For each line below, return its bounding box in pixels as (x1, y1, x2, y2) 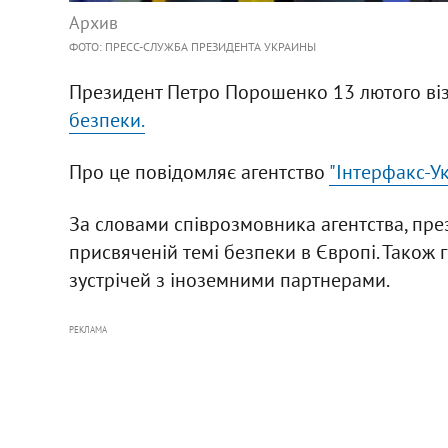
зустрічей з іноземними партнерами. (68, 266, 390, 293)
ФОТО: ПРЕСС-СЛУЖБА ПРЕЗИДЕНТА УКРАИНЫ (68, 38, 316, 54)
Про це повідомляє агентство (68, 158, 329, 185)
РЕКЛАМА (68, 323, 107, 335)
